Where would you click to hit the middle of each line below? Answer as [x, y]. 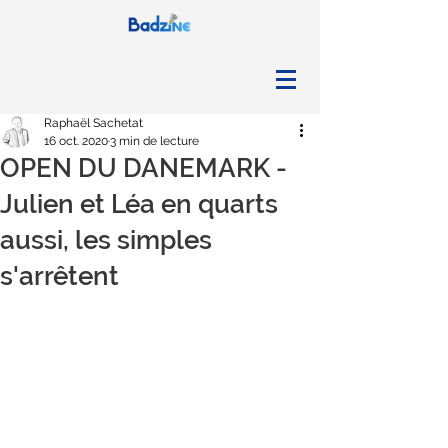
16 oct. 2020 [76, 141]
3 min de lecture [154, 141]
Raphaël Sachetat [93, 123]
